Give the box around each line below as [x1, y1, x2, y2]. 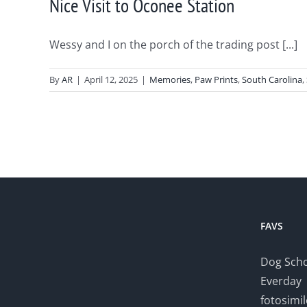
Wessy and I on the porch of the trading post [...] [49, 37, 297, 52]
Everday [260, 273, 302, 288]
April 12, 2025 [84, 73, 138, 86]
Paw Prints [195, 73, 238, 86]
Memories [149, 73, 191, 86]
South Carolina [242, 73, 302, 86]
